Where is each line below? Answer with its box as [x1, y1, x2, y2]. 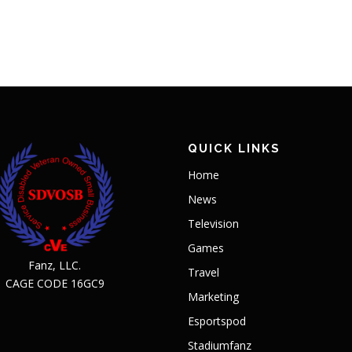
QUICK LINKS [188, 141, 280, 156]
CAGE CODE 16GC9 [5, 275, 104, 291]
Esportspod [188, 313, 246, 328]
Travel [188, 264, 219, 280]
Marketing [188, 288, 239, 304]
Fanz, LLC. [28, 257, 82, 273]
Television [188, 215, 239, 231]
